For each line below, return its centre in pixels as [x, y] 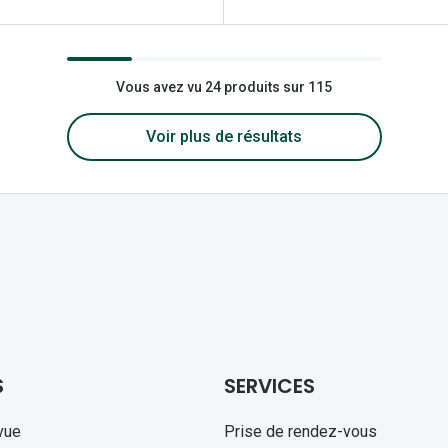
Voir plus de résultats [224, 137]
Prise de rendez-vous [300, 432]
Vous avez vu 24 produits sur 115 [224, 87]
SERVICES [269, 386]
